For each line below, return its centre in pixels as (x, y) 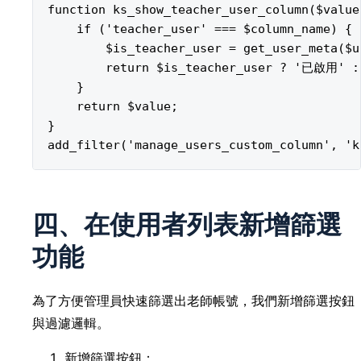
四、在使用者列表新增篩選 (187, 224)
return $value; (113, 106)
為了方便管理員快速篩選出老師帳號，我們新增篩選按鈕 (193, 301)
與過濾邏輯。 (71, 323)
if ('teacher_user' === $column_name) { (200, 29)
